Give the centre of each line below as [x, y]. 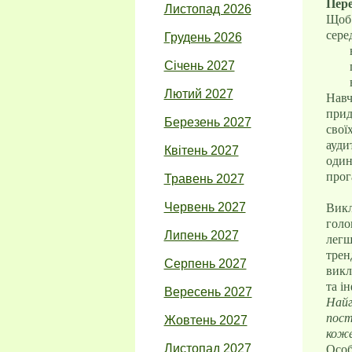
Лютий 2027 [198, 94]
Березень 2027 [207, 122]
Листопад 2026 [207, 9]
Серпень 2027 [205, 264]
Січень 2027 [199, 66]
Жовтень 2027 [205, 320]
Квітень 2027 [201, 150]
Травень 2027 [204, 179]
